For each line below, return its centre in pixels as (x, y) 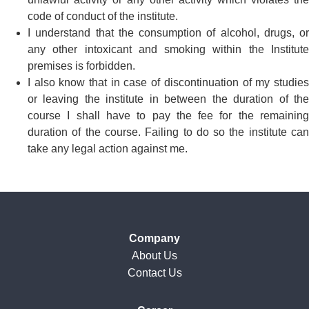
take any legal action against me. (108, 149)
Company (154, 239)
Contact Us (154, 273)
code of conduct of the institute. (103, 17)
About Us (154, 256)
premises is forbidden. (81, 66)
